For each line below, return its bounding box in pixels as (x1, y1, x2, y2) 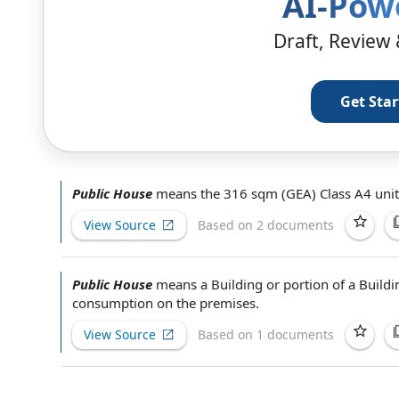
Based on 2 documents (198, 216, 334, 233)
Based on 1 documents (198, 325, 334, 343)
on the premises (157, 294, 256, 312)
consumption (72, 294, 157, 312)
